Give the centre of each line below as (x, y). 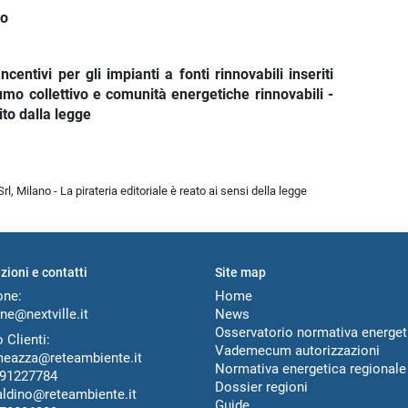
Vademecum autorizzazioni (297, 351)
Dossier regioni (261, 388)
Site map (240, 273)
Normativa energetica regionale (311, 369)
